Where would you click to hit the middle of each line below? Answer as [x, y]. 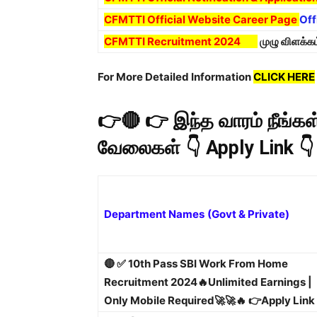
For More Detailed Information [175, 77]
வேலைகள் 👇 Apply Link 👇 [206, 148]
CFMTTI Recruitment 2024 [181, 41]
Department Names [154, 214]
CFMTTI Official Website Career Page [202, 19]
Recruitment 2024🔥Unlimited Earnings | [208, 282]
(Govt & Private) [248, 214]
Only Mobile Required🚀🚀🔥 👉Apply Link [209, 300]
